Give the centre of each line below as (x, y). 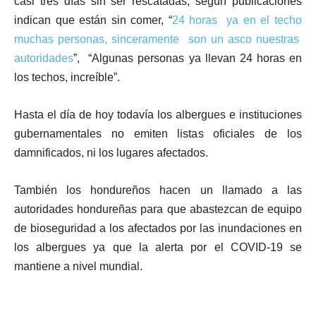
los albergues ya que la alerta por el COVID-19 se (158, 247)
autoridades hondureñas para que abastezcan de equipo (158, 209)
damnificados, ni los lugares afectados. (111, 152)
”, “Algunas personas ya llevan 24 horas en (188, 58)
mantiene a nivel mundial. (78, 266)
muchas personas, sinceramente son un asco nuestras (158, 39)
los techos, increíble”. (70, 77)
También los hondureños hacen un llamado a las (158, 190)
